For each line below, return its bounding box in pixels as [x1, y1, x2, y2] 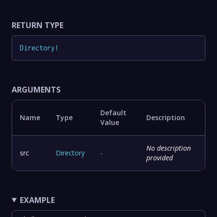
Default [100, 108, 126, 117]
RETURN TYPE [12, 19, 63, 31]
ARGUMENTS [12, 84, 61, 95]
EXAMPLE [19, 194, 55, 205]
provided [146, 153, 173, 162]
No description [146, 143, 191, 153]
